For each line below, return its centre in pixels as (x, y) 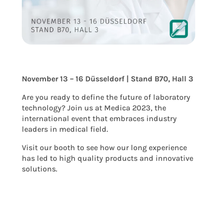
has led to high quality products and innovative (107, 158)
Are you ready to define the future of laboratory (106, 97)
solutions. (39, 169)
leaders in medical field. (65, 129)
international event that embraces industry (99, 118)
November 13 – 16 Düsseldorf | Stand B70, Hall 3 (107, 78)
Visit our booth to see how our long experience (104, 147)
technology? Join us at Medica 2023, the (94, 108)
